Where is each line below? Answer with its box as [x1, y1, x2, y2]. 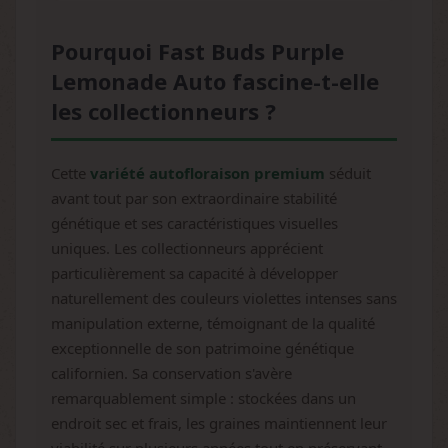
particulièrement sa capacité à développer [51, 263, 338, 283]
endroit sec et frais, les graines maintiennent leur [51, 413, 387, 433]
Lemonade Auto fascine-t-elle [51, 66, 379, 96]
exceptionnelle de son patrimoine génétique [51, 338, 354, 358]
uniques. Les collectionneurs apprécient [51, 238, 323, 258]
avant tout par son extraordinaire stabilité [51, 188, 337, 208]
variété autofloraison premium [90, 163, 325, 183]
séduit [325, 163, 371, 183]
